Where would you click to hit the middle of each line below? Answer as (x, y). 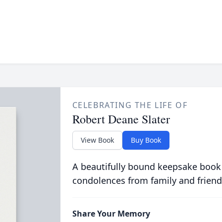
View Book (97, 140)
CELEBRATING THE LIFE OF (130, 105)
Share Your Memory (111, 214)
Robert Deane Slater (121, 119)
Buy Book (146, 140)
